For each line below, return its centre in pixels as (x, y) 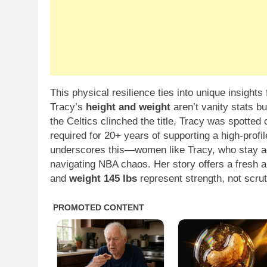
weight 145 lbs (103, 179)
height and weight (128, 107)
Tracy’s (68, 107)
